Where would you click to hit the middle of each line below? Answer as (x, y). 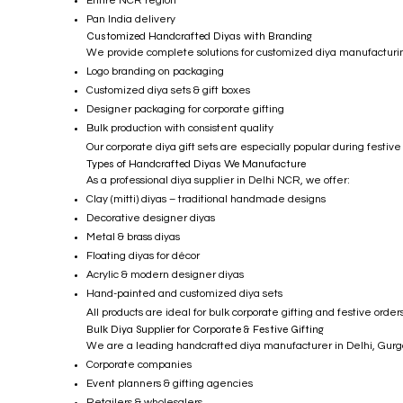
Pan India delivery (131, 19)
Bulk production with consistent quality (180, 128)
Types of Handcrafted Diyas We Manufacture (196, 163)
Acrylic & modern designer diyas (165, 274)
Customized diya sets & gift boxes (168, 90)
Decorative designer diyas (151, 218)
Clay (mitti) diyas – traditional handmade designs (206, 199)
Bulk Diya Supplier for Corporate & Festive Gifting (205, 329)
